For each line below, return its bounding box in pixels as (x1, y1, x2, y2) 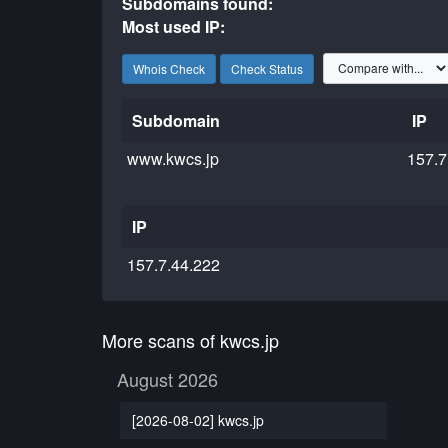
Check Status (231, 59, 303, 77)
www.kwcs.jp (127, 147, 220, 170)
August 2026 (117, 366, 218, 392)
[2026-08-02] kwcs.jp (131, 409, 264, 430)
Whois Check (133, 59, 205, 77)
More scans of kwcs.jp (102, 327, 279, 353)
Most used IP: (122, 15, 226, 38)
